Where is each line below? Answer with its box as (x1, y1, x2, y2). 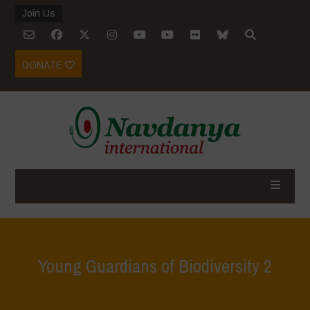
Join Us (22, 8, 56, 19)
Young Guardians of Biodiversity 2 (37, 254, 272, 278)
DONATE (22, 60, 66, 71)
